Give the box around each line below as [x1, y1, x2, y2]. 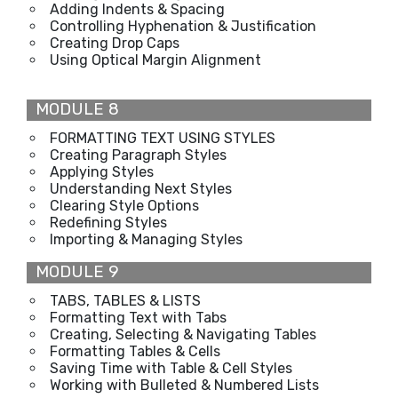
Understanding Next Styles [50, 179, 232, 197]
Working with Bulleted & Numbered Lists [50, 376, 319, 394]
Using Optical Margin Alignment [50, 51, 261, 68]
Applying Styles [50, 163, 154, 180]
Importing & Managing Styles [50, 230, 243, 248]
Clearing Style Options [50, 196, 199, 214]
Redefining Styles [50, 213, 167, 231]
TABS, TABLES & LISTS [50, 291, 201, 309]
